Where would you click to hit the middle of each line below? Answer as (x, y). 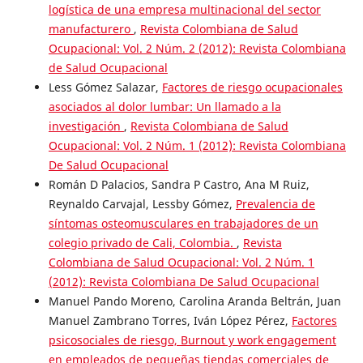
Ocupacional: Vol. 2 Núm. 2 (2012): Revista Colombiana (197, 49)
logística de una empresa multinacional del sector (184, 10)
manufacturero (91, 29)
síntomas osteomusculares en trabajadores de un (183, 224)
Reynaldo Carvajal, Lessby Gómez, (142, 204)
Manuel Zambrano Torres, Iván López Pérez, (170, 321)
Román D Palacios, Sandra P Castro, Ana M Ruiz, (179, 185)
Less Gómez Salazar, (105, 88)
